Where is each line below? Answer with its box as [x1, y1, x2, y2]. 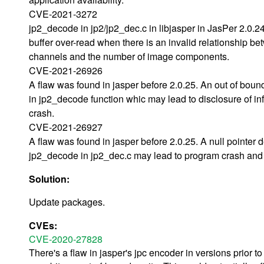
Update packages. [29, 194, 105, 209]
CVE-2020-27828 [29, 232, 103, 246]
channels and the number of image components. [29, 49, 229, 63]
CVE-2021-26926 [29, 63, 103, 77]
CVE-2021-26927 [29, 120, 103, 134]
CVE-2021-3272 [29, 6, 97, 21]
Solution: [29, 171, 72, 186]
